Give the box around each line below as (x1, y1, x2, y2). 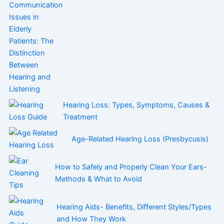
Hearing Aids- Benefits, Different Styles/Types (56, 202, 212, 212)
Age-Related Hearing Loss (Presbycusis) (71, 134, 208, 144)
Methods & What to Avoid (54, 174, 142, 184)
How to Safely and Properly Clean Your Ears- (54, 162, 207, 172)
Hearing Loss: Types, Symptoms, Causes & (63, 100, 210, 110)
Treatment (63, 112, 98, 122)
